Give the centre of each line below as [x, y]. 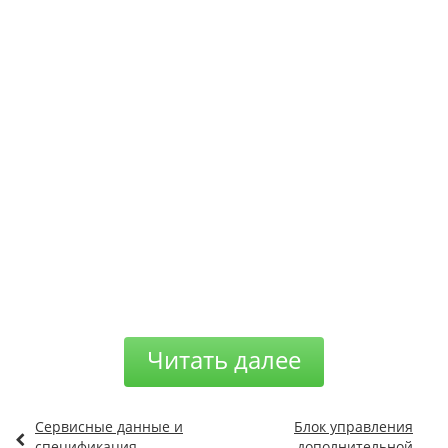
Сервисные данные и [109, 426]
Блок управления [353, 426]
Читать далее [224, 359]
